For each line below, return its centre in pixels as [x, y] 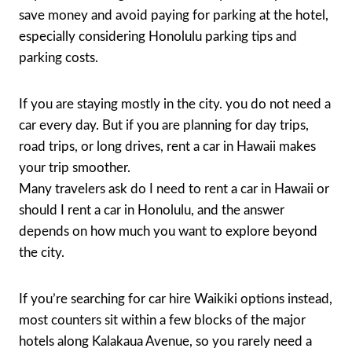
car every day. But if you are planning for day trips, [164, 125]
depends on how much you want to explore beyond [168, 231]
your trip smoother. [75, 167]
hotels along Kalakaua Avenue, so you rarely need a [165, 341]
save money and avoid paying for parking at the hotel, [174, 15]
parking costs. [59, 57]
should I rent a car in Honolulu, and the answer [152, 210]
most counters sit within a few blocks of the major [162, 320]
